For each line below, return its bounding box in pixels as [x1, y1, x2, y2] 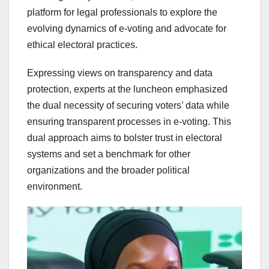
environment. [27, 181, 82, 192]
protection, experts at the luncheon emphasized [27, 83, 228, 94]
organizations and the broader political [27, 165, 190, 175]
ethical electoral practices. [27, 39, 138, 50]
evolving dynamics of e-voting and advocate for [27, 23, 226, 34]
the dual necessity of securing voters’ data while [27, 100, 229, 110]
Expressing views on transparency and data [27, 67, 213, 78]
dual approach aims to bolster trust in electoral [27, 132, 222, 143]
